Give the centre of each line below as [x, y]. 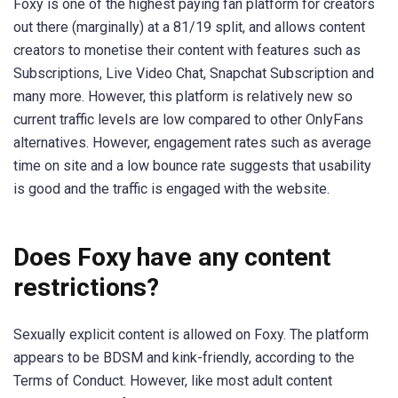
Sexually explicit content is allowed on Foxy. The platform [191, 334]
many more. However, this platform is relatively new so [183, 97]
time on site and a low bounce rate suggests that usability [192, 166]
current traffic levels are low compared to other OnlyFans [188, 120]
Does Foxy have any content [172, 257]
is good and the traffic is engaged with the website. [171, 189]
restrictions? [86, 287]
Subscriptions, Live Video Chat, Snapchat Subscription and [194, 74]
